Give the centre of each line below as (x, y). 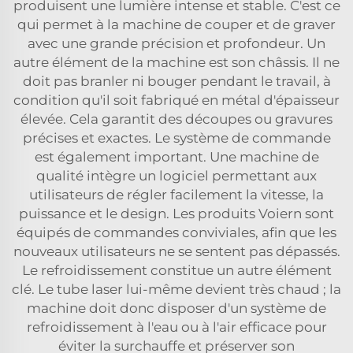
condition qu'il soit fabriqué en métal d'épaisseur (176, 100)
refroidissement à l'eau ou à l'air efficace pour (176, 327)
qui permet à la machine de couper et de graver (176, 24)
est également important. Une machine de (176, 156)
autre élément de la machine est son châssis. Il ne (176, 62)
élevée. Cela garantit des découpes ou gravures (176, 119)
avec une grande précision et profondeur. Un (176, 43)
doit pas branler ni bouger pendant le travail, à (176, 81)
